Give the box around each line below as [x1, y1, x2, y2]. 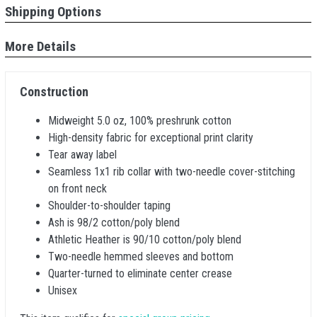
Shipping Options [5, 4, 101, 20]
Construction [20, 84, 88, 99]
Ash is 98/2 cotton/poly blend [48, 216, 180, 229]
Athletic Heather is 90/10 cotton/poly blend [48, 233, 241, 246]
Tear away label [48, 148, 117, 161]
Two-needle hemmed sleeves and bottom [48, 250, 234, 263]
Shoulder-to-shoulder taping [48, 199, 171, 212]
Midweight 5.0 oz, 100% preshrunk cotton [48, 114, 231, 127]
